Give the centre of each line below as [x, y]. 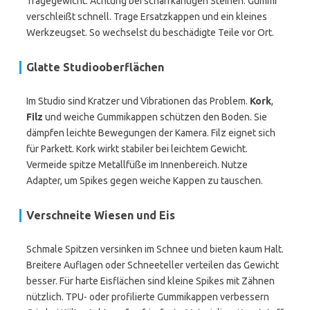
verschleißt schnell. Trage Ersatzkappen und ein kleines [147, 17]
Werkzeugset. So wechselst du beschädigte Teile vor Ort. [150, 33]
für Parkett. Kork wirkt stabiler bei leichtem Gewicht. [137, 149]
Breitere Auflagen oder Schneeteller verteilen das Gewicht [153, 265]
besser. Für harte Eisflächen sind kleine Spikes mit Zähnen [151, 281]
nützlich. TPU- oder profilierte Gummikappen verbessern [148, 297]
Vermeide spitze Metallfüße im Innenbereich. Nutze [137, 165]
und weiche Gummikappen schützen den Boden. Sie [155, 117]
